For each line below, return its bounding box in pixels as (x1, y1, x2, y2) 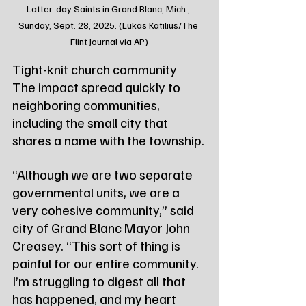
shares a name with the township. (12, 131, 204, 150)
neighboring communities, (12, 96, 163, 114)
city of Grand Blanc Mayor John (12, 219, 193, 237)
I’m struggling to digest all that (12, 272, 189, 290)
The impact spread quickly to (12, 78, 183, 96)
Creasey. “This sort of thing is (12, 236, 183, 255)
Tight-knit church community (12, 60, 177, 79)
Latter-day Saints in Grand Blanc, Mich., (27, 3, 192, 15)
